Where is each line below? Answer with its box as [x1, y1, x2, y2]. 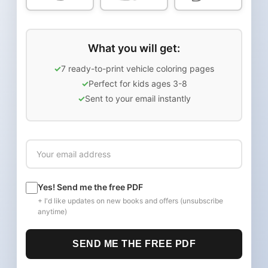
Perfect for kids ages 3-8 [88, 78, 187, 89]
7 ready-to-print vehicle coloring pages [61, 63, 214, 74]
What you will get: [88, 41, 180, 54]
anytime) [38, 206, 67, 216]
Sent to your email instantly [84, 93, 191, 103]
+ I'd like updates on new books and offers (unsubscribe [38, 196, 223, 205]
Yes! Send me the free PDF [38, 181, 143, 192]
